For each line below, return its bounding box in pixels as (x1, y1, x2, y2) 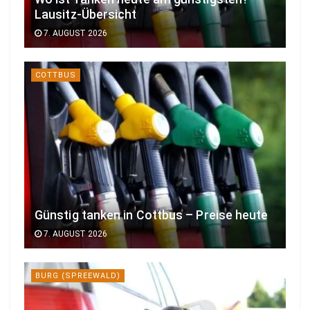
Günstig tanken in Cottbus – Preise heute (35, 208, 268, 222)
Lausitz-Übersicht (35, 7, 137, 21)
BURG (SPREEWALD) (35, 271, 120, 280)
